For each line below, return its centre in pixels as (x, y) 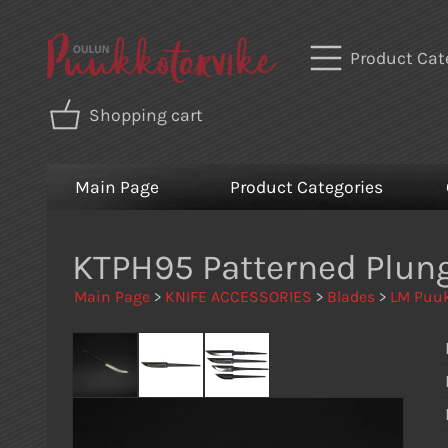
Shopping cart (146, 115)
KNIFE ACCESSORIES (238, 296)
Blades (351, 296)
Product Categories (306, 187)
